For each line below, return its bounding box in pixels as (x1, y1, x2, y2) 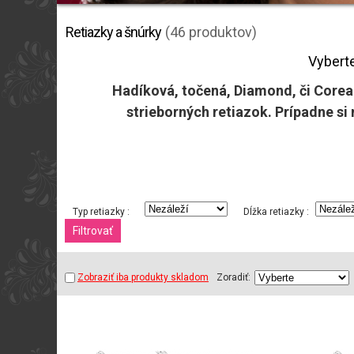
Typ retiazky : (73, 206, 130, 218)
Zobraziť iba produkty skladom (77, 272, 209, 284)
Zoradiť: (217, 272, 250, 284)
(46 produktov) (165, 24, 257, 41)
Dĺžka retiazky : (243, 206, 309, 218)
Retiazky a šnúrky (66, 24, 161, 41)
